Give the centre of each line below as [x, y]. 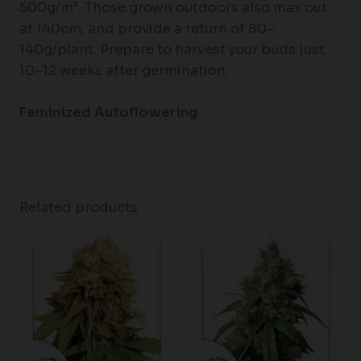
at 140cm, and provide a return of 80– [147, 29]
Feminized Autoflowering [108, 113]
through [314, 280]
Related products [78, 208]
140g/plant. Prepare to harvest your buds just [172, 50]
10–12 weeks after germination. [124, 71]
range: [309, 249]
